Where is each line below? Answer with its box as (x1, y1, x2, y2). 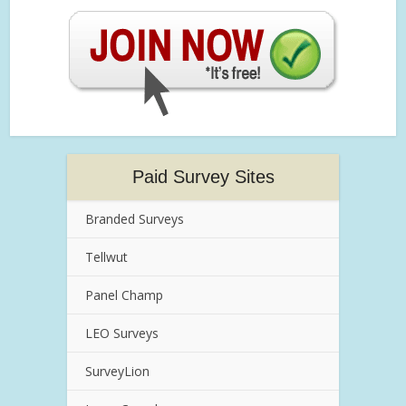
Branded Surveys (85, 209, 184, 227)
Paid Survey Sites (131, 166, 275, 187)
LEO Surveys (85, 324, 159, 342)
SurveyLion (85, 362, 150, 380)
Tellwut (85, 247, 128, 266)
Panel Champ (85, 285, 163, 304)
